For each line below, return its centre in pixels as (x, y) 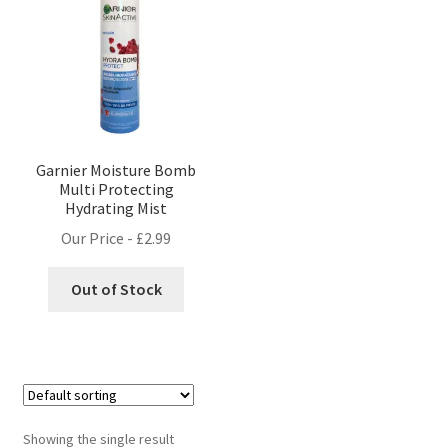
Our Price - (99, 238)
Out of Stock (116, 289)
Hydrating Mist (116, 207)
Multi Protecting (116, 188)
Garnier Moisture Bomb (116, 169)
